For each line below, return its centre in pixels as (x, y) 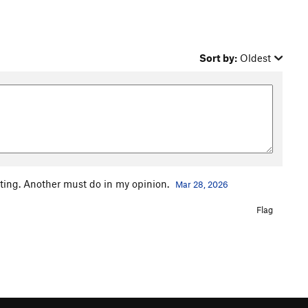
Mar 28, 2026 (202, 185)
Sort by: (219, 57)
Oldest (256, 57)
